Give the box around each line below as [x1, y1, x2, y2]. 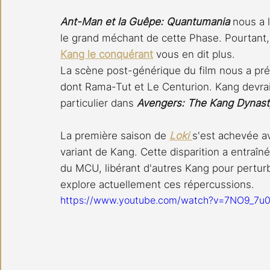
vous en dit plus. [153, 48, 235, 60]
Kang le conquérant [60, 48, 153, 60]
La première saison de [60, 129, 169, 142]
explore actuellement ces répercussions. [60, 178, 254, 190]
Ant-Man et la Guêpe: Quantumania [60, 15, 233, 28]
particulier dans [60, 96, 137, 109]
